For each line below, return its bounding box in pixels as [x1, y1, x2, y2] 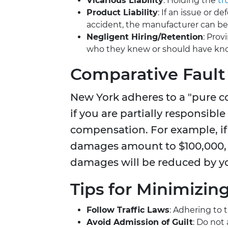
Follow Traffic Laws [87, 205, 169, 215]
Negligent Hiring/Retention [87, 32, 203, 42]
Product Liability [87, 8, 158, 18]
